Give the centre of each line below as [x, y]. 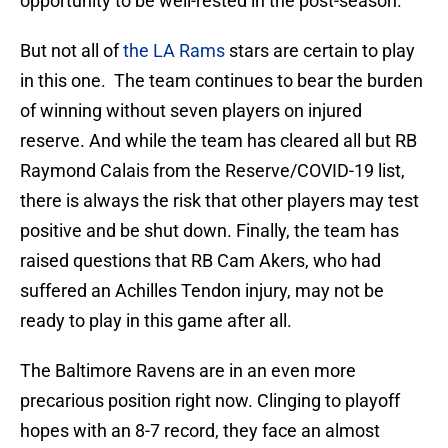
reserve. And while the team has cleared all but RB [218, 141]
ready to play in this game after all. [156, 321]
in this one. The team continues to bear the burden [221, 81]
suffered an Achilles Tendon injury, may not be [202, 291]
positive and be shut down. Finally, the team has [209, 231]
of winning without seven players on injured [191, 111]
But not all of [71, 51]
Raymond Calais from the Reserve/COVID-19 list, [212, 171]
